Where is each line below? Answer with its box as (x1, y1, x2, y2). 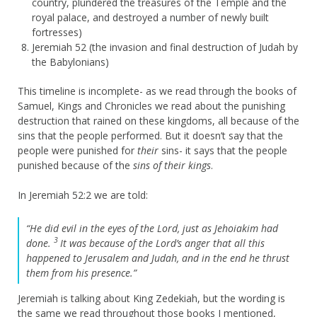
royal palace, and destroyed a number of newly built (32, 10, 269, 24)
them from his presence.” (26, 265, 137, 279)
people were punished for (18, 143, 137, 157)
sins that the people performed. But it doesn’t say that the (18, 128, 283, 142)
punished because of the (18, 158, 130, 172)
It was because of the (60, 236, 156, 250)
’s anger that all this (176, 236, 265, 250)
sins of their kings (130, 158, 211, 172)
